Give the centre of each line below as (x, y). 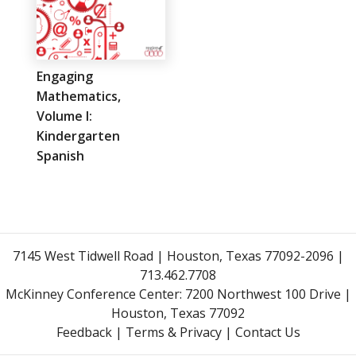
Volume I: (64, 116)
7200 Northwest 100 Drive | (268, 294)
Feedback (84, 332)
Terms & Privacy (173, 332)
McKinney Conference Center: (95, 294)
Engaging (65, 76)
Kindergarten (78, 135)
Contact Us (267, 332)
